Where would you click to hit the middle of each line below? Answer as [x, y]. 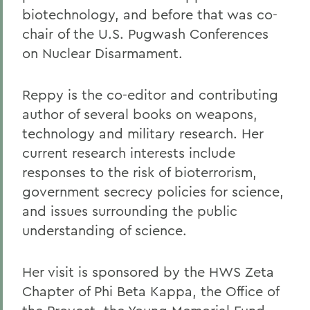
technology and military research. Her [143, 133]
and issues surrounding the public [130, 211]
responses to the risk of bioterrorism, [139, 172]
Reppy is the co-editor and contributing [150, 94]
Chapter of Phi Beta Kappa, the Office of [151, 291]
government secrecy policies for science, [153, 191]
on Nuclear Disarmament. [102, 53]
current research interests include [129, 153]
